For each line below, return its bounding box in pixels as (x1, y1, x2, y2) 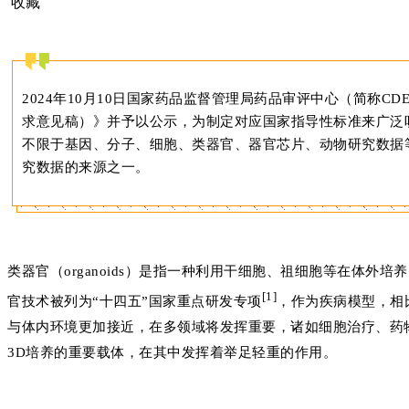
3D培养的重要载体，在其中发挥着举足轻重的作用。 (7, 344, 337, 360)
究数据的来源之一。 (22, 159, 150, 174)
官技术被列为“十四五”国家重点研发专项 (7, 293, 262, 309)
